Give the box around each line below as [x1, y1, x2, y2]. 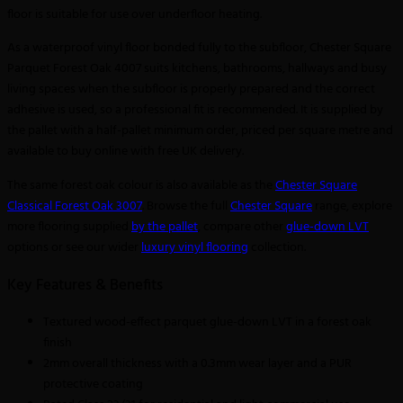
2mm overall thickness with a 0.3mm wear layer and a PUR [43, 354, 352, 375]
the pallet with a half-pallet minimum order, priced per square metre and [7, 121, 393, 142]
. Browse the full [142, 195, 230, 217]
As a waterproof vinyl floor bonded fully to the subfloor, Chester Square [7, 38, 391, 59]
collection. [248, 237, 306, 258]
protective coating [43, 374, 143, 396]
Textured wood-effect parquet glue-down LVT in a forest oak [43, 312, 372, 334]
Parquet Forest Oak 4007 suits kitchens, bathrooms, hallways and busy [7, 58, 387, 80]
